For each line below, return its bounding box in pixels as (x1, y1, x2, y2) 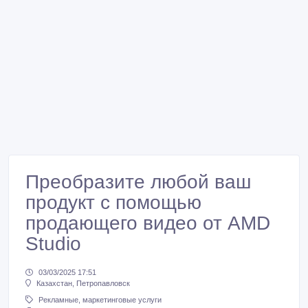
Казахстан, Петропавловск (36, 279, 130, 288)
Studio (25, 233, 81, 254)
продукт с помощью (25, 192, 201, 213)
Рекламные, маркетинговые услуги (38, 296, 162, 305)
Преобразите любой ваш (25, 171, 251, 192)
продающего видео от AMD (25, 212, 270, 234)
